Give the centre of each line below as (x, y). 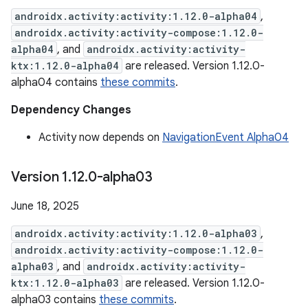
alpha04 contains (56, 82)
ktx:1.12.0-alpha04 (65, 66)
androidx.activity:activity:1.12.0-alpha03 (136, 233)
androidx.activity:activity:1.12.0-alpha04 (136, 16)
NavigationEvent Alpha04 (225, 137)
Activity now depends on (100, 137)
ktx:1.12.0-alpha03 (65, 283)
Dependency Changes (71, 110)
